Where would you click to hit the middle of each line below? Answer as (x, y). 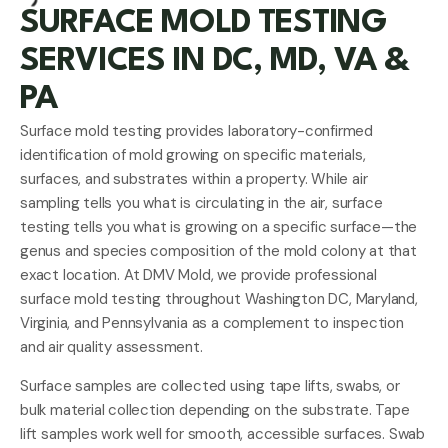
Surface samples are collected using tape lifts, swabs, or (210, 385)
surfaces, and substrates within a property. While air (194, 179)
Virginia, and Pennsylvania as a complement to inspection (212, 323)
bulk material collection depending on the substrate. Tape (215, 409)
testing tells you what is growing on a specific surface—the (219, 227)
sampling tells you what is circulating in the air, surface (201, 203)
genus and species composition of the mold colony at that (218, 251)
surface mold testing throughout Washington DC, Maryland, (219, 299)
